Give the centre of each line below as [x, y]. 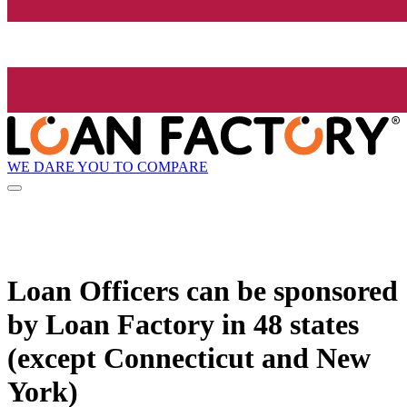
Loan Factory [130, 324]
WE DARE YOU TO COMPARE [108, 166]
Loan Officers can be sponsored [203, 290]
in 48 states [287, 324]
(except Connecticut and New [189, 357]
